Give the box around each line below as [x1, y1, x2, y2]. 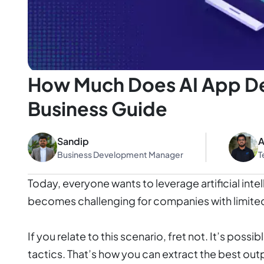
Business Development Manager [57, 148, 183, 160]
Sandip [57, 134, 89, 147]
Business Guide [28, 97, 167, 121]
